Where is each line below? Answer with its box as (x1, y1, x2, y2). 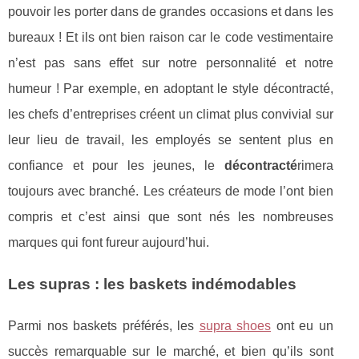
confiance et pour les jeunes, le (8, 158, 224, 172)
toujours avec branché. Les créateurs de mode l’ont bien (8, 184, 333, 198)
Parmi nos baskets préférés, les (8, 318, 200, 333)
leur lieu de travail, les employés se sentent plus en (8, 132, 333, 147)
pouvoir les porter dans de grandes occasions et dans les (8, 4, 333, 18)
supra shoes (199, 318, 272, 333)
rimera (296, 158, 333, 172)
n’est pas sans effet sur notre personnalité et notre (8, 55, 333, 70)
